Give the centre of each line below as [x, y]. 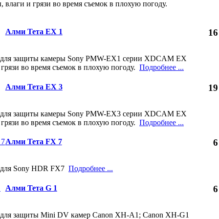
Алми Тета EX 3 [34, 87]
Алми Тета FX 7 [33, 142]
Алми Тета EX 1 [34, 32]
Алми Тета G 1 [31, 188]
